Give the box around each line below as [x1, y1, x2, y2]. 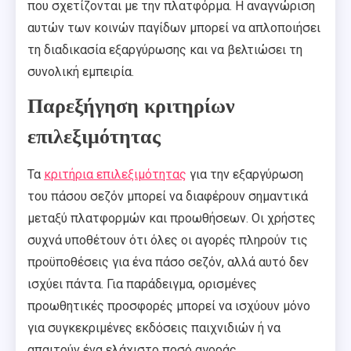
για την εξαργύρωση [186, 166, 303, 182]
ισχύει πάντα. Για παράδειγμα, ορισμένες [27, 276, 257, 291]
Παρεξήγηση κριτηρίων [27, 92, 235, 120]
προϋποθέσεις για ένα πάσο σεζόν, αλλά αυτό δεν [27, 254, 309, 270]
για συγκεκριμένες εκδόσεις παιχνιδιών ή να [27, 320, 280, 335]
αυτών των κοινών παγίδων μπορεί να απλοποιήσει [27, 20, 320, 35]
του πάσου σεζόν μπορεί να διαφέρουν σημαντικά [27, 188, 308, 204]
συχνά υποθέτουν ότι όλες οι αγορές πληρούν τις [27, 232, 308, 248]
